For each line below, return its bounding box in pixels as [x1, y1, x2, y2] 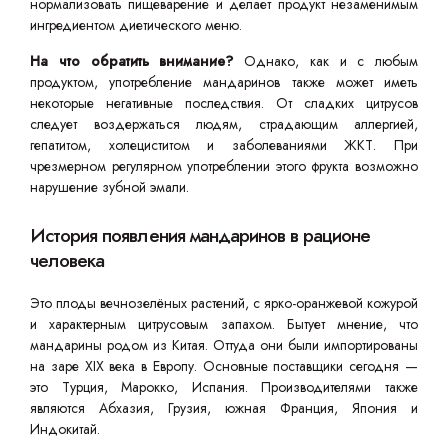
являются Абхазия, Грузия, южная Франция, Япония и [30, 398, 418, 418]
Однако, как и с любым [233, 51, 418, 71]
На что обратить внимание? [30, 51, 234, 71]
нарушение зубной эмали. [30, 177, 189, 197]
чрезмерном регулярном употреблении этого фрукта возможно [30, 156, 418, 176]
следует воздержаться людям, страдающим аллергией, [30, 114, 418, 134]
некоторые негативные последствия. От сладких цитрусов [30, 93, 418, 113]
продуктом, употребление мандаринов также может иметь [30, 72, 418, 92]
